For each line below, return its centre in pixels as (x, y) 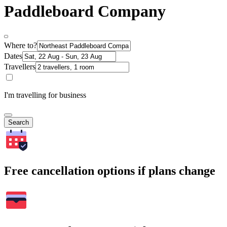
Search (18, 123)
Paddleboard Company (85, 11)
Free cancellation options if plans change (110, 171)
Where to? (21, 46)
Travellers (20, 67)
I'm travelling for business (45, 95)
